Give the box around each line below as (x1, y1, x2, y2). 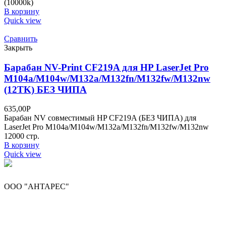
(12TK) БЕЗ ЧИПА (4, 84, 87, 95)
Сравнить (4, 34, 37, 43)
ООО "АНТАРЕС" (4, 182, 69, 191)
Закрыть (4, 43, 32, 52)
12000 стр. (4, 132, 39, 141)
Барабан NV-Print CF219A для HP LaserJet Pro (4, 62, 209, 73)
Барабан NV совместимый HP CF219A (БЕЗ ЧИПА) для (4, 114, 196, 123)
